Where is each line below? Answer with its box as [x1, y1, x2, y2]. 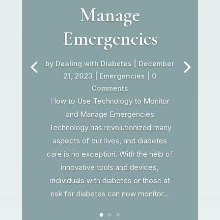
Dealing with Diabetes [55, 59, 132, 68]
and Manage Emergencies [65, 109, 154, 119]
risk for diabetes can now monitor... [51, 189, 169, 198]
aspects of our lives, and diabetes [53, 136, 167, 145]
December [138, 59, 175, 68]
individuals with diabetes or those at [50, 175, 170, 185]
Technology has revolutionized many [48, 122, 171, 132]
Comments [91, 83, 129, 92]
